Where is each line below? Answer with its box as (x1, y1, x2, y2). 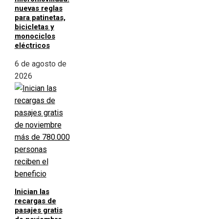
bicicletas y (14, 22, 54, 32)
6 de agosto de (14, 59, 66, 69)
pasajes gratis (14, 206, 63, 215)
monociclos (14, 32, 55, 41)
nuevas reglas (14, 4, 63, 13)
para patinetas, (14, 13, 66, 22)
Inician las (14, 187, 49, 197)
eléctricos (14, 41, 50, 50)
